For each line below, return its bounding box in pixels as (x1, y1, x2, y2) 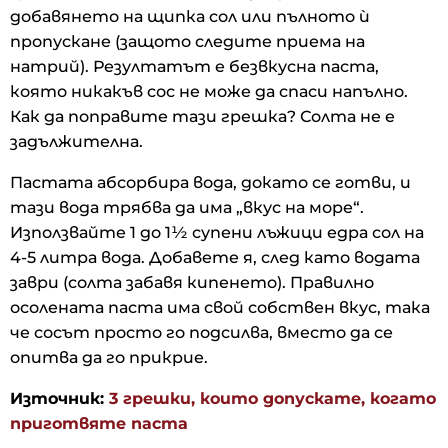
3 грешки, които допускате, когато (109, 388, 436, 408)
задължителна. (10, 131, 143, 151)
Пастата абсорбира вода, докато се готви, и (10, 172, 411, 192)
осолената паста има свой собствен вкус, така (10, 297, 430, 317)
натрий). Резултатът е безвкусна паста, (10, 56, 379, 76)
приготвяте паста (10, 413, 188, 433)
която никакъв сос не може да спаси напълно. (10, 81, 408, 101)
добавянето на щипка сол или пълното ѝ (10, 6, 370, 26)
